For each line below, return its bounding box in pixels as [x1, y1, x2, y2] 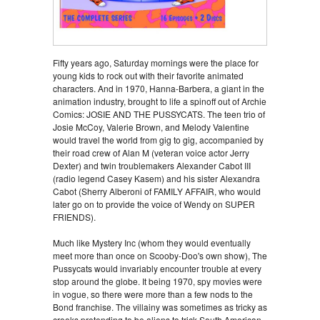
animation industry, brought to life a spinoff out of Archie [53, 95, 266, 108]
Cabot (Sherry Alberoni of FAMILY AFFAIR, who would [53, 185, 261, 198]
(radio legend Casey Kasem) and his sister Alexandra [53, 172, 260, 185]
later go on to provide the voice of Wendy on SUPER [53, 198, 255, 211]
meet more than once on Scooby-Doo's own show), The [53, 249, 267, 262]
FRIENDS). [53, 211, 96, 224]
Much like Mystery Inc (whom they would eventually [53, 236, 251, 249]
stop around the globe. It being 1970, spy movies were [53, 275, 262, 288]
